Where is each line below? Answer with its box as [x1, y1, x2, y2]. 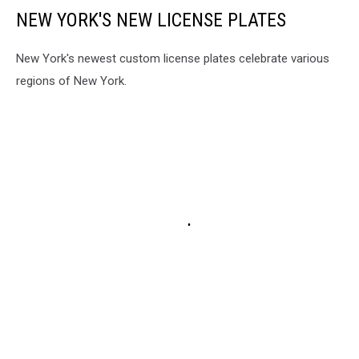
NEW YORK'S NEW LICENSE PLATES [16, 8, 286, 31]
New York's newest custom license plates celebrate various [16, 50, 329, 66]
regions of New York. [16, 73, 127, 88]
